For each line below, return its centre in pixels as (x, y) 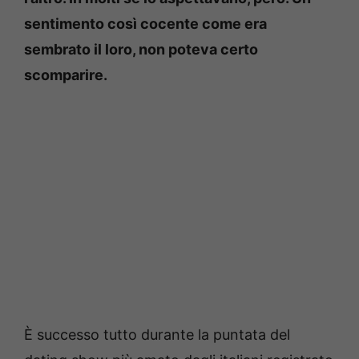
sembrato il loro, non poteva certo (141, 49)
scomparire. (66, 75)
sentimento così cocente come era (145, 23)
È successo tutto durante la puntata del (157, 334)
